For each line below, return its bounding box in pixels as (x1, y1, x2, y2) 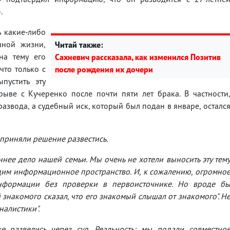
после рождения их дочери (55, 64, 153, 74)
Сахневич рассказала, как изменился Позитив (55, 51, 221, 62)
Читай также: (55, 39, 103, 50)
